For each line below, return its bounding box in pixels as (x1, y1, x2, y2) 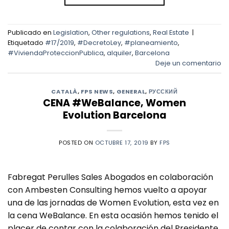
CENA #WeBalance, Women (43, 96, 186, 110)
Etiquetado (8, 38, 45, 48)
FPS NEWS (80, 87, 113, 96)
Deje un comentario (155, 59, 221, 68)
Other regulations (91, 28, 150, 37)
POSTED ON (59, 139, 95, 147)
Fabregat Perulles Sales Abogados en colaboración (8, 171, 213, 184)
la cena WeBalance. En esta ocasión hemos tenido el (8, 210, 218, 222)
